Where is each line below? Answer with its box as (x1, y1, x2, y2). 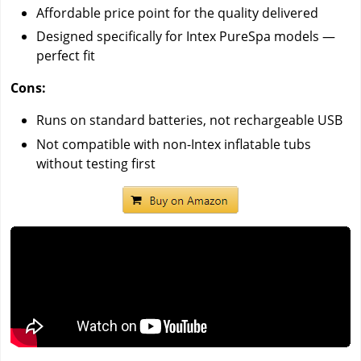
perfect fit (36, 47, 95, 65)
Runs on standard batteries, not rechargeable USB (36, 111, 342, 130)
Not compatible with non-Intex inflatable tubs (36, 135, 311, 153)
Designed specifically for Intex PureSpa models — (36, 27, 335, 46)
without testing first (36, 154, 156, 172)
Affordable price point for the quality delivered (36, 3, 318, 22)
